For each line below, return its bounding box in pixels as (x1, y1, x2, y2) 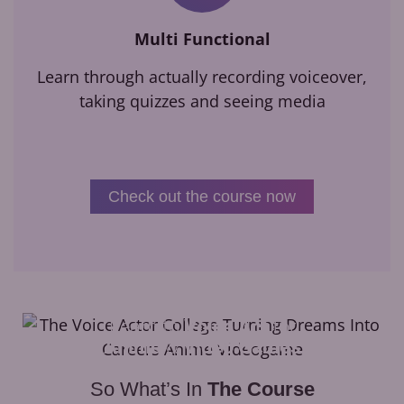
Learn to (108, 315, 184, 338)
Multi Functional (133, 27, 271, 50)
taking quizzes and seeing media (78, 89, 326, 112)
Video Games (183, 335, 300, 358)
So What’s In (89, 377, 207, 400)
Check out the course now (108, 187, 296, 206)
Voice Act (183, 315, 268, 338)
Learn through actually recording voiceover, (37, 65, 367, 87)
